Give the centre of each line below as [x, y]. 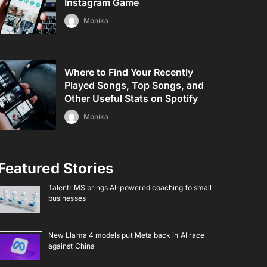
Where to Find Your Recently [129, 72]
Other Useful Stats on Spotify [131, 98]
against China [72, 246]
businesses [67, 198]
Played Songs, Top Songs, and [134, 85]
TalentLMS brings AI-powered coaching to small [130, 187]
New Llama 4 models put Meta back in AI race [127, 235]
